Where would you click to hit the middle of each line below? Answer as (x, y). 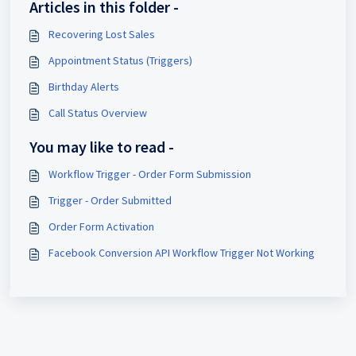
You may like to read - (102, 146)
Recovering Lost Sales (102, 34)
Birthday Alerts (84, 86)
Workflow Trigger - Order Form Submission (150, 174)
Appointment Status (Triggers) (120, 60)
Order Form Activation (101, 226)
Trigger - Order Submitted (110, 200)
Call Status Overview (98, 112)
